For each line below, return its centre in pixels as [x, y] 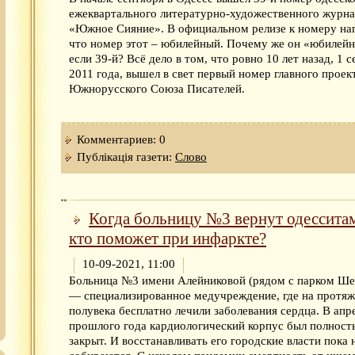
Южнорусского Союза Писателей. [157, 89]
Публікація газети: [126, 157]
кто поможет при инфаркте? [168, 239]
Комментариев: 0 [121, 140]
